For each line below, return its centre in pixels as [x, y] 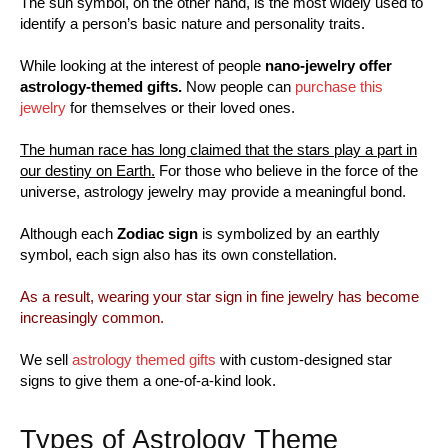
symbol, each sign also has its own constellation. [178, 254]
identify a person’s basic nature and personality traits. [192, 23]
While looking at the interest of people [142, 65]
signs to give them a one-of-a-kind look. [148, 380]
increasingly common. [92, 317]
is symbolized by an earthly [289, 233]
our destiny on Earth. [87, 170]
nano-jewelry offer [328, 65]
